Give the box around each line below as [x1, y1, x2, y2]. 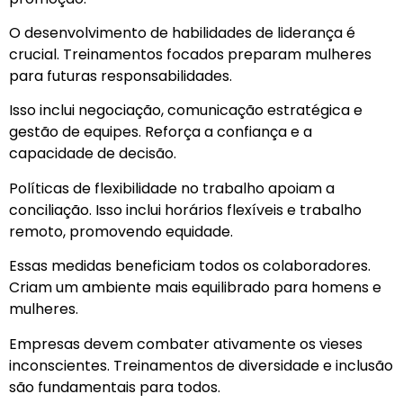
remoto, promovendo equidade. [9, 220, 233, 242]
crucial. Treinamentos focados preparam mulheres [9, 44, 372, 65]
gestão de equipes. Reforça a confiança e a [9, 121, 312, 143]
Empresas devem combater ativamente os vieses [9, 333, 363, 354]
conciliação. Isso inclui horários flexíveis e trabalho [9, 199, 362, 220]
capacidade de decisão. [9, 143, 176, 165]
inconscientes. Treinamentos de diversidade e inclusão [9, 354, 393, 376]
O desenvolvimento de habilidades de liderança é [9, 22, 355, 43]
